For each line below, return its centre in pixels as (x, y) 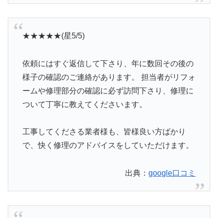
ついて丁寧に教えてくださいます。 (84, 104)
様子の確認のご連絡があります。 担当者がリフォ (109, 77)
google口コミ (172, 173)
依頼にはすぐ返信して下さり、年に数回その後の (108, 63)
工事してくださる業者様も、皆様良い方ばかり (104, 132)
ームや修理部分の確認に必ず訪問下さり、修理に (108, 91)
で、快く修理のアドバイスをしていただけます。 (108, 145)
